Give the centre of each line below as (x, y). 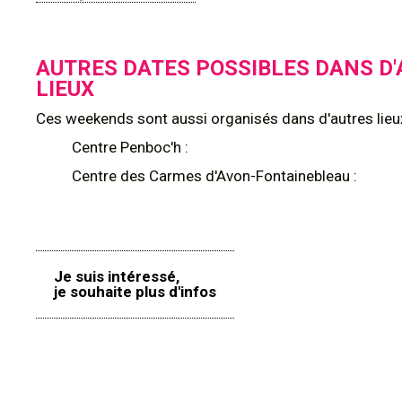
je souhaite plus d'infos (135, 292)
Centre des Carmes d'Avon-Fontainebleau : (216, 176)
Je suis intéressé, (117, 276)
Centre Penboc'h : (132, 147)
